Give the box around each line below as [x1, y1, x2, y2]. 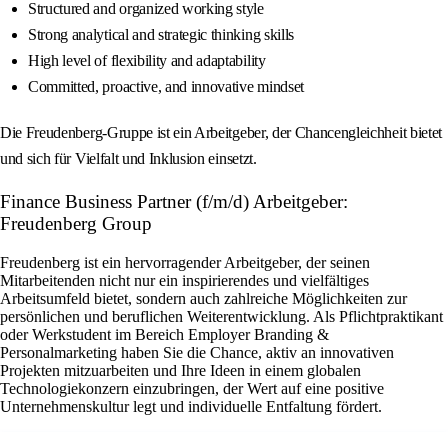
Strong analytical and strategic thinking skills [28, 26, 294, 44]
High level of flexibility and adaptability [28, 52, 266, 70]
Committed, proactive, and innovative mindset [28, 78, 304, 96]
